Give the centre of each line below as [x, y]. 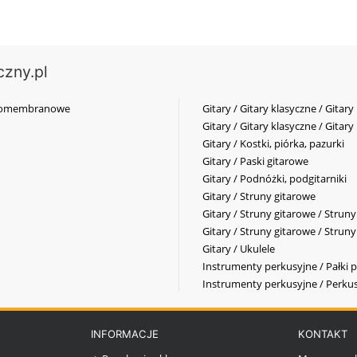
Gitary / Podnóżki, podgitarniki [275, 178]
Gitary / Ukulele [239, 248]
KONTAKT [323, 333]
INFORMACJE [124, 333]
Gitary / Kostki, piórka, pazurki [273, 143]
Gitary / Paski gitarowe [255, 161]
